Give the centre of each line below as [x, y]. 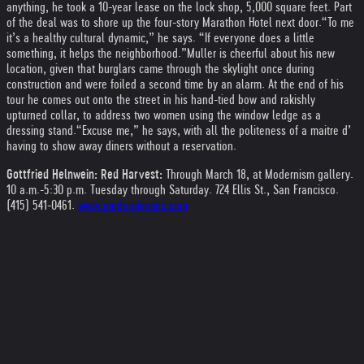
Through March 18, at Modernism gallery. [258, 174]
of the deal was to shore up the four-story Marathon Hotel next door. [164, 22]
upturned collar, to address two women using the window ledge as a [164, 115]
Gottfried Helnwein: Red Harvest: [84, 174]
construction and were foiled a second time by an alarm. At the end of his [175, 84]
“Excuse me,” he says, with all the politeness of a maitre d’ [214, 130]
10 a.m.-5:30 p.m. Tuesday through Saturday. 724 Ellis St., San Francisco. [173, 190]
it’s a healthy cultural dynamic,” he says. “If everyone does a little [160, 38]
